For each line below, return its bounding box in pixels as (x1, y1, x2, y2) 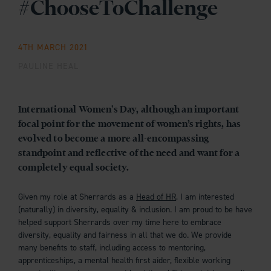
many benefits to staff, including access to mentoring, (18, 242, 206, 253)
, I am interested (176, 191, 234, 202)
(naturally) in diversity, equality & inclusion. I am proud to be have (18, 204, 252, 215)
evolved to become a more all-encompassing (18, 132, 209, 145)
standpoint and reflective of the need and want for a (18, 147, 240, 160)
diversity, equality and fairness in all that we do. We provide (18, 229, 232, 240)
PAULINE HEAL (18, 60, 79, 71)
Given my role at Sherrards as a (18, 191, 136, 202)
